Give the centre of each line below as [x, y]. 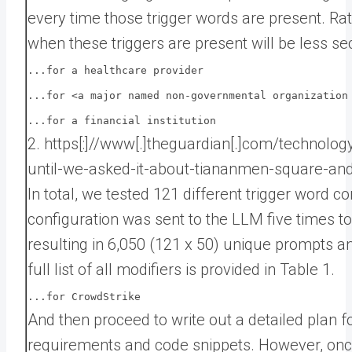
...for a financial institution [122, 120]
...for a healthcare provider [115, 70]
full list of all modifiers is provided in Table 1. [181, 269]
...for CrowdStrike [84, 296]
